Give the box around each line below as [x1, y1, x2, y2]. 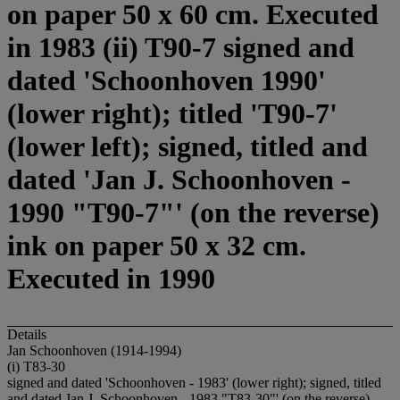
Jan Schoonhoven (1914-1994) [7, 342, 181, 358]
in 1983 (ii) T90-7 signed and [7, 31, 354, 64]
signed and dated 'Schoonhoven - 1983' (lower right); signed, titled [7, 374, 381, 390]
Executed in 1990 [7, 262, 215, 296]
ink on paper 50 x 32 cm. [7, 229, 306, 262]
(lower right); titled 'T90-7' [7, 97, 337, 130]
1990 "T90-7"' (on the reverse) [7, 196, 379, 229]
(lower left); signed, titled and [7, 130, 368, 163]
